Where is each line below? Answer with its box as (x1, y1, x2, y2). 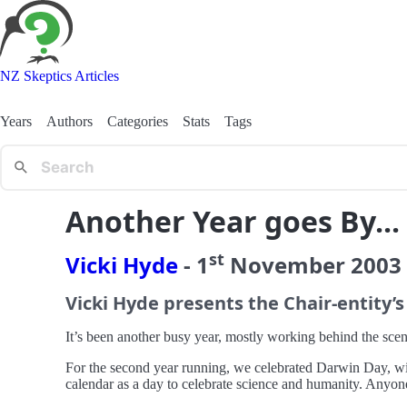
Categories (107, 113, 168, 129)
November (230, 249, 345, 280)
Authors (46, 113, 93, 129)
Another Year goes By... (65, 201, 400, 241)
